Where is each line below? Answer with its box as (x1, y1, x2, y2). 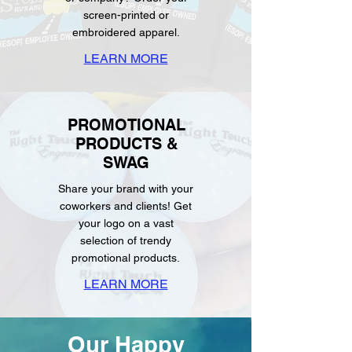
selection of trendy (80, 234, 171, 247)
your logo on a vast (78, 217, 174, 229)
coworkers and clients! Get (60, 200, 192, 212)
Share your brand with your (58, 182, 193, 195)
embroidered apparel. (72, 26, 180, 38)
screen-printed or (83, 9, 169, 21)
